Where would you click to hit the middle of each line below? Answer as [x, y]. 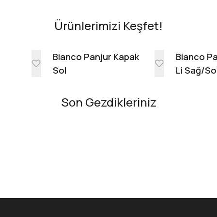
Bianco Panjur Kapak [96, 57]
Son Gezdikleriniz [108, 102]
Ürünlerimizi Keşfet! [108, 26]
